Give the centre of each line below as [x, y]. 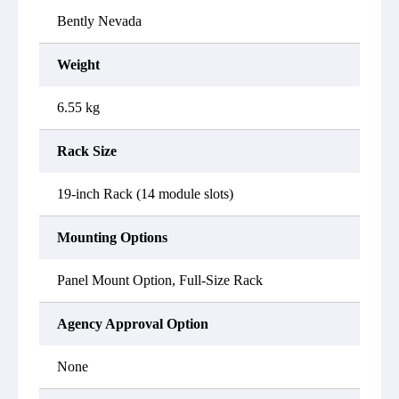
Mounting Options [112, 237]
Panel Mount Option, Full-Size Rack [160, 280]
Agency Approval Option [133, 324]
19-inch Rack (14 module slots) [145, 194]
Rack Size [87, 151]
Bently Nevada [99, 21]
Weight [78, 65]
